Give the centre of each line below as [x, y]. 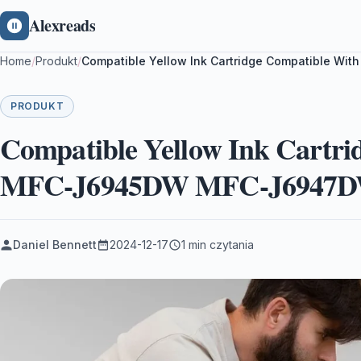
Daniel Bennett [55, 245]
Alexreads [62, 25]
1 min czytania [218, 245]
